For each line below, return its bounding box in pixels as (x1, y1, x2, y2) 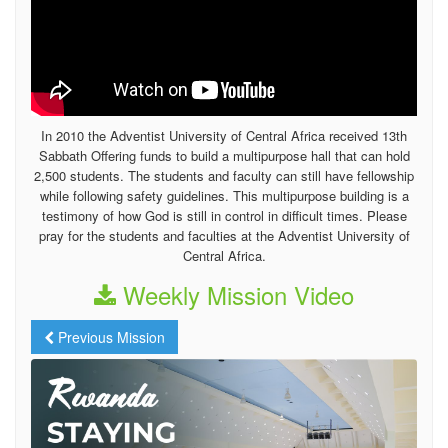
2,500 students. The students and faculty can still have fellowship (34, 166, 414, 186)
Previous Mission (54, 327, 165, 348)
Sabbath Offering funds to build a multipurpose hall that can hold (38, 146, 410, 166)
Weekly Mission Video (116, 277, 354, 313)
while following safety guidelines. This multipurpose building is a (39, 186, 409, 206)
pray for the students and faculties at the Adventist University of (38, 226, 410, 246)
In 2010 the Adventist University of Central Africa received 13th (41, 126, 407, 146)
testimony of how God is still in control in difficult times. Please (41, 206, 407, 226)
